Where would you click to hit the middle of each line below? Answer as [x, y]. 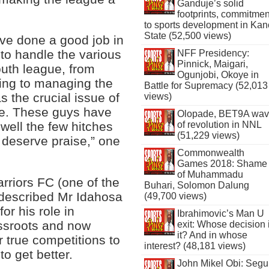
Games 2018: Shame [222, 164]
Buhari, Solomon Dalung [197, 185]
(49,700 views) [176, 196]
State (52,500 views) [188, 36]
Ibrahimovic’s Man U [220, 213]
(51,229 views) [208, 135]
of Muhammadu [210, 174]
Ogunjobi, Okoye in [218, 75]
